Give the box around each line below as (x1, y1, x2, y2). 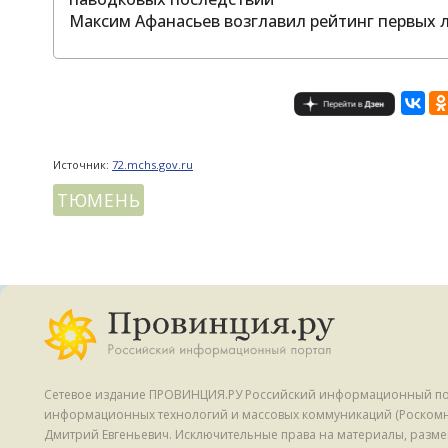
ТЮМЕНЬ (57, 188, 141, 213)
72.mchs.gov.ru (112, 157, 193, 173)
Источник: (53, 157, 112, 173)
